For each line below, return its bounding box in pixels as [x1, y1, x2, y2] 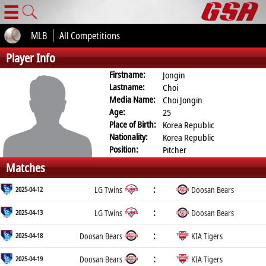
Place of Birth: [109, 118, 157, 130]
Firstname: [109, 68, 146, 80]
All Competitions [59, 29, 120, 42]
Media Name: [109, 93, 156, 105]
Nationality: [109, 131, 148, 142]
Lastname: [109, 81, 145, 93]
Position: [109, 143, 139, 155]
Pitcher [163, 143, 187, 156]
